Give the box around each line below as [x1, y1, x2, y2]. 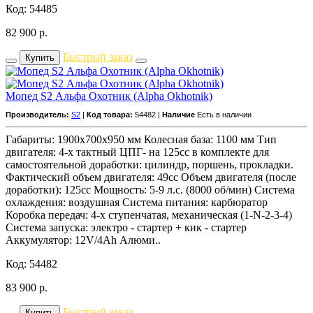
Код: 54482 [6, 257, 57, 270]
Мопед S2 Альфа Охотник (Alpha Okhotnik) [6, 89, 212, 102]
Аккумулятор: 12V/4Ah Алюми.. [6, 233, 161, 246]
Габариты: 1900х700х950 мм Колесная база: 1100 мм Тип [6, 133, 277, 145]
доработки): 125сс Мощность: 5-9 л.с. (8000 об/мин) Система [6, 183, 295, 196]
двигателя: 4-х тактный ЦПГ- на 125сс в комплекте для [6, 145, 269, 158]
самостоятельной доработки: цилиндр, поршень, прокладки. [6, 158, 293, 170]
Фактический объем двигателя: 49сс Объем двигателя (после [6, 170, 296, 183]
